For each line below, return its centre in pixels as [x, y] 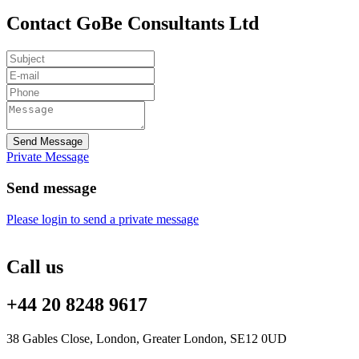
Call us [35, 267]
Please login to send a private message [103, 219]
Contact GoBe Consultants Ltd [133, 24]
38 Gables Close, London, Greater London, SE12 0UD [147, 339]
